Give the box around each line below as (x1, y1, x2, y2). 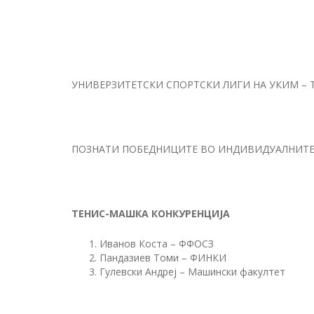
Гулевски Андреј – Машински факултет (100, 265, 285, 278)
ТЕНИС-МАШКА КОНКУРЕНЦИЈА (71, 207, 230, 220)
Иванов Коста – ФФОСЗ (100, 237, 214, 250)
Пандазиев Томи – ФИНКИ (100, 251, 226, 264)
